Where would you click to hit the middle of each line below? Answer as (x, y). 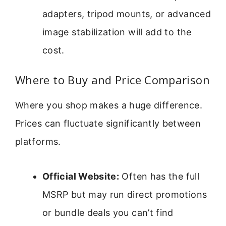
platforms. (38, 142)
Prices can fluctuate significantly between (108, 124)
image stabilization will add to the (117, 32)
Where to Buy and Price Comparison (112, 80)
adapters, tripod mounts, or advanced (127, 14)
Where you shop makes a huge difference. (109, 105)
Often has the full (159, 176)
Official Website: (81, 176)
